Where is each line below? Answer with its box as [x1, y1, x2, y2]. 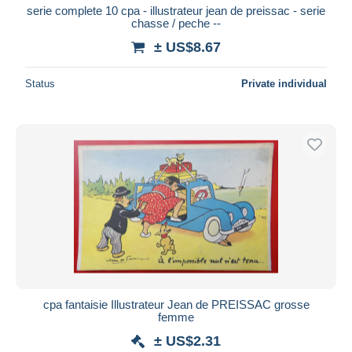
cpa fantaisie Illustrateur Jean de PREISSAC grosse [42, 297, 310, 311]
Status [25, 77, 55, 90]
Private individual [241, 77, 327, 90]
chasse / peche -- [131, 16, 221, 30]
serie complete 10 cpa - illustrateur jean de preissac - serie [27, 3, 325, 17]
